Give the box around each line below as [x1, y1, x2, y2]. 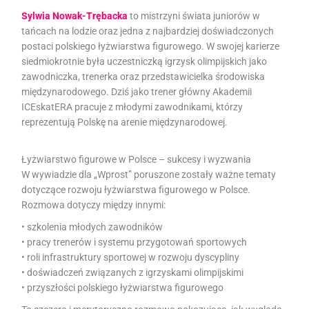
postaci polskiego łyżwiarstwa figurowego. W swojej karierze [21, 40, 280, 52]
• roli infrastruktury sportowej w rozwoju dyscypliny [21, 251, 240, 263]
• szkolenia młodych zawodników [21, 221, 163, 232]
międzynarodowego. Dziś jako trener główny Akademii [21, 86, 252, 97]
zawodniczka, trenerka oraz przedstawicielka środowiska [21, 70, 266, 82]
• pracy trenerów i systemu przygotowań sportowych [21, 236, 248, 248]
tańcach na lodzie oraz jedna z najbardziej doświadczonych [21, 25, 275, 37]
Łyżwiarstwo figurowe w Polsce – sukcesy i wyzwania [21, 153, 252, 165]
